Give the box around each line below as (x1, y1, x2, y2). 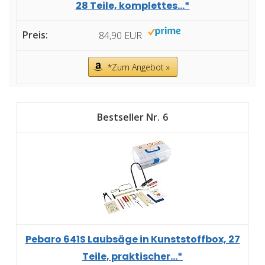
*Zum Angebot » (107, 62, 170, 73)
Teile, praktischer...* (82, 250, 183, 264)
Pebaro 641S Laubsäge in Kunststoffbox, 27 (25, 232, 240, 247)
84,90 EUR (99, 29, 142, 43)
